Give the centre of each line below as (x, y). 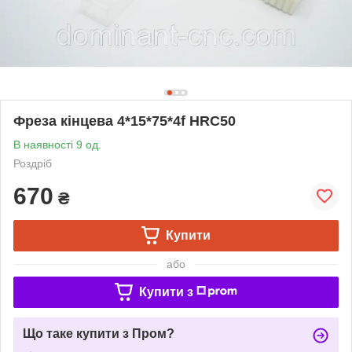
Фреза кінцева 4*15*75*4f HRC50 (125, 121)
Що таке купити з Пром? (99, 333)
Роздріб (33, 163)
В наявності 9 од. (57, 144)
